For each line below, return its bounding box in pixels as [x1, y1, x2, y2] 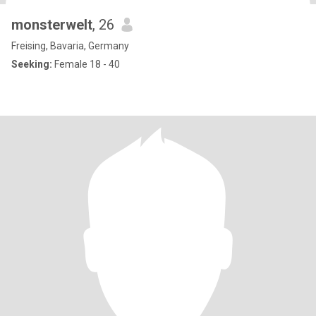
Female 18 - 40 [52, 59, 120, 70]
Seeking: [11, 59, 52, 70]
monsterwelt [11, 16, 92, 33]
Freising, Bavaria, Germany [11, 40, 129, 51]
